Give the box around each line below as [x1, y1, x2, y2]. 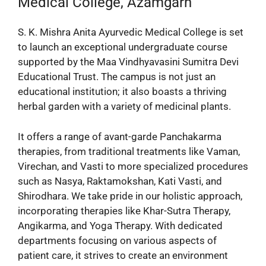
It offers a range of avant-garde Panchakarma [18, 130, 221, 142]
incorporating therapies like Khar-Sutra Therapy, [18, 204, 230, 217]
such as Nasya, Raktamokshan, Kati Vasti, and [18, 175, 222, 187]
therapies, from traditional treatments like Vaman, [18, 145, 240, 157]
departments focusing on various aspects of [18, 234, 217, 246]
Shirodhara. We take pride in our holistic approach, [18, 189, 242, 202]
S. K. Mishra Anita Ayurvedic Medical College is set [18, 26, 243, 39]
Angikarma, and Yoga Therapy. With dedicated [18, 219, 223, 232]
